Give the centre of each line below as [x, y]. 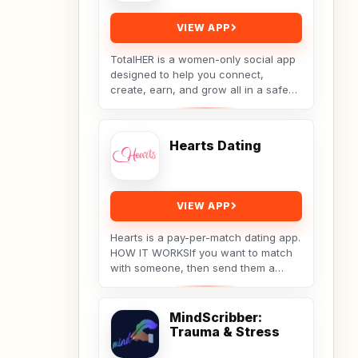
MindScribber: [216, 318]
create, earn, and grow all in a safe [199, 90]
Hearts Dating [215, 146]
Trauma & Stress [225, 332]
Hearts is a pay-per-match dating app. [205, 238]
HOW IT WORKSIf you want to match [201, 253]
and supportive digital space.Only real [205, 105]
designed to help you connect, [187, 75]
